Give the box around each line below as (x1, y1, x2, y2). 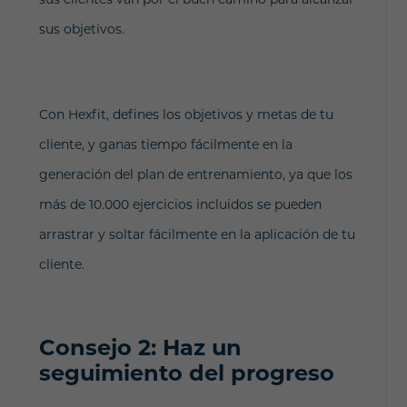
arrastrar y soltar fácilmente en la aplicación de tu (38, 226, 355, 243)
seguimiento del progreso (38, 360, 334, 386)
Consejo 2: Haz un (38, 334, 242, 361)
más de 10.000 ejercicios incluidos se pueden (38, 196, 322, 213)
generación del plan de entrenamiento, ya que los (38, 166, 352, 183)
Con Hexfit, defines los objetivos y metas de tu (38, 106, 333, 123)
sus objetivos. (38, 21, 124, 37)
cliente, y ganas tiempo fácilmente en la (38, 136, 293, 153)
